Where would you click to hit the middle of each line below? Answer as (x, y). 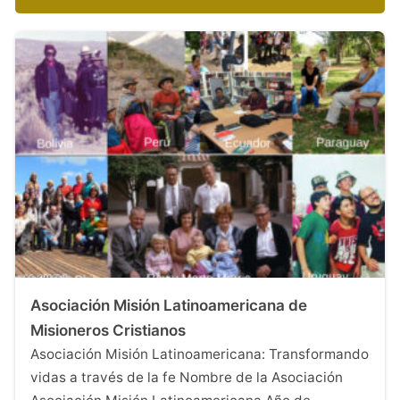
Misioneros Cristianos (108, 330)
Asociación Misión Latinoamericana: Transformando (200, 354)
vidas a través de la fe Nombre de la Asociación (187, 377)
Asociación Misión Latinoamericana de (169, 305)
